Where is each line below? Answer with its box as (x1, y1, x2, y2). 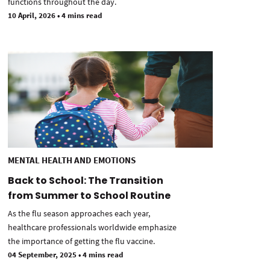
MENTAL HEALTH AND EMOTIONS (8, 154, 136, 166)
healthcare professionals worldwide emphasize (8, 222, 177, 233)
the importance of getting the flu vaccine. (8, 236, 155, 247)
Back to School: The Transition (8, 174, 163, 188)
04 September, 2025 (8, 250, 78, 260)
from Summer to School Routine (8, 189, 171, 203)
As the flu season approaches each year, (8, 208, 150, 219)
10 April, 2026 (8, 10, 57, 21)
